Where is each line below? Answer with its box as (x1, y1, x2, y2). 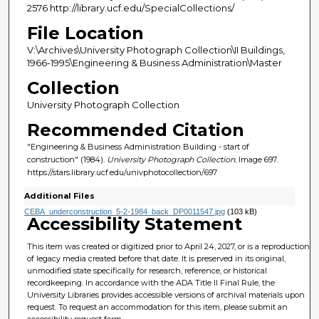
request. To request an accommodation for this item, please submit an (27, 301, 288, 312)
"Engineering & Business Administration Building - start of (26, 142, 249, 152)
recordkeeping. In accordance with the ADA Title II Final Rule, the (27, 277, 276, 288)
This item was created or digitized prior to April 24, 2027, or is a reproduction (27, 241, 310, 251)
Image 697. (236, 155, 278, 165)
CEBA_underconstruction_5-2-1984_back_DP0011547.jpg (23, 206, 225, 216)
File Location (26, 23, 144, 44)
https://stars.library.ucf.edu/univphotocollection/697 (26, 167, 217, 178)
